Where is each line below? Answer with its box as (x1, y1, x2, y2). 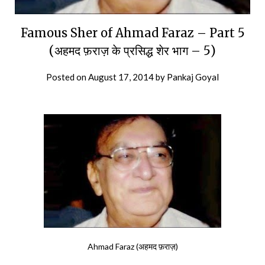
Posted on (46, 71, 88, 82)
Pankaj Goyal (167, 71, 219, 82)
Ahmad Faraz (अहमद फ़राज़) (87, 241, 178, 251)
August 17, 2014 (88, 71, 154, 82)
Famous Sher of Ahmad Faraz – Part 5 (20, 25, 245, 40)
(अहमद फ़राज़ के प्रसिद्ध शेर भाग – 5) (49, 43, 216, 58)
